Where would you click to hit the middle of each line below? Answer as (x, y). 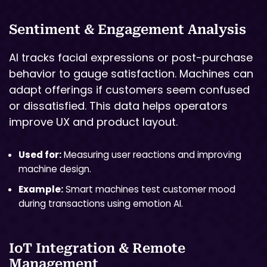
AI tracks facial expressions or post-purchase (131, 58)
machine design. (55, 169)
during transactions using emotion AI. (101, 203)
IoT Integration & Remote (97, 248)
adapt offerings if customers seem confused (129, 90)
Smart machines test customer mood (149, 189)
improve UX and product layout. (93, 122)
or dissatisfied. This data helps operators (118, 106)
